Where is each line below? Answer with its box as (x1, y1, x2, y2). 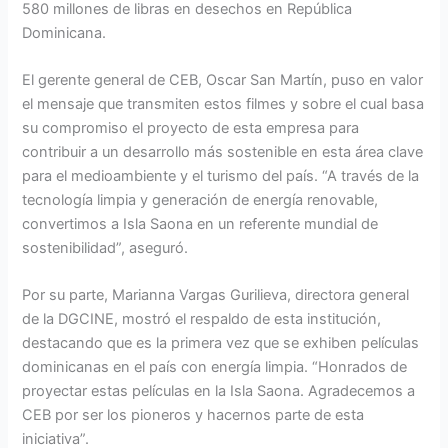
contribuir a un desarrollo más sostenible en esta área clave (22, 142, 424, 161)
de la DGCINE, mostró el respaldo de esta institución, (22, 310, 382, 329)
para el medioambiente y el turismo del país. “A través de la (22, 166, 420, 185)
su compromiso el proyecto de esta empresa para (22, 118, 360, 137)
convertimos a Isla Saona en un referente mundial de (22, 214, 379, 233)
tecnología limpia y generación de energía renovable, (22, 190, 379, 209)
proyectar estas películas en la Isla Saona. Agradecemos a (22, 382, 416, 401)
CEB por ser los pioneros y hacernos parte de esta (22, 406, 365, 425)
